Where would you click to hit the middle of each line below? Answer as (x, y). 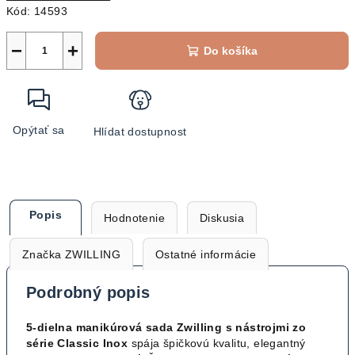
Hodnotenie (134, 218)
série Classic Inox (77, 343)
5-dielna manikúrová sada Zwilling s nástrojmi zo (166, 327)
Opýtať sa (39, 130)
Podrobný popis (88, 292)
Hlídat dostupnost (140, 132)
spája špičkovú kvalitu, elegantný (217, 343)
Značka (42, 254)
